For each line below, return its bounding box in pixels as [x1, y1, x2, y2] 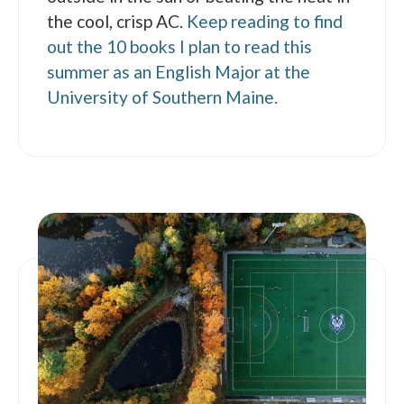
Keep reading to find [187, 10, 344, 32]
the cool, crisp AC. [47, 10, 188, 32]
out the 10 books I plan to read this [47, 35, 313, 57]
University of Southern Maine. [47, 86, 282, 107]
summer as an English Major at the [47, 60, 311, 82]
